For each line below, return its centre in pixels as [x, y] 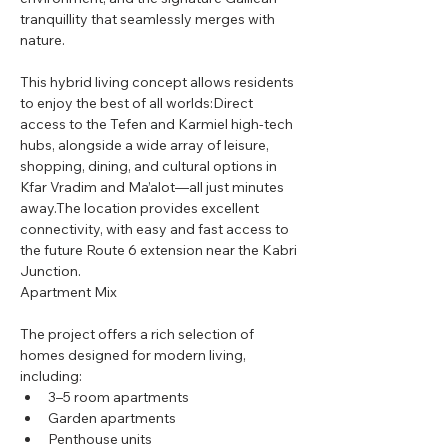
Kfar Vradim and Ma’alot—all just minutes [153, 187]
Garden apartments [112, 418]
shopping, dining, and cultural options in [150, 166]
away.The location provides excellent [141, 208]
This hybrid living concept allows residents [158, 82]
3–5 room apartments [118, 397]
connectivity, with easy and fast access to [156, 229]
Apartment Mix [68, 292]
